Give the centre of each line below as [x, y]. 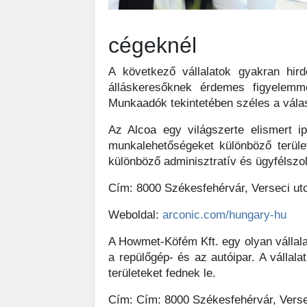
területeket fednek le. [162, 273]
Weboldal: [135, 215]
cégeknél [152, 45]
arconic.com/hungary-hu [224, 215]
